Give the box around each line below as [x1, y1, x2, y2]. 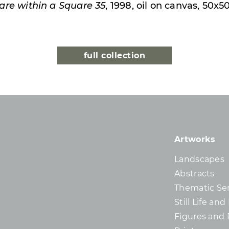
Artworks [174, 134, 216, 145]
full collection [83, 51, 146, 61]
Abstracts [174, 169, 215, 179]
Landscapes [174, 154, 224, 165]
